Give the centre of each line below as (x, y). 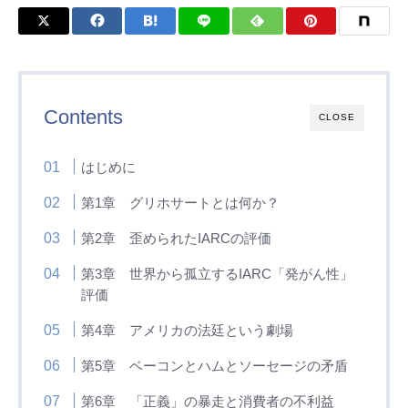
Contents (83, 117)
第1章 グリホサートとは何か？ (181, 203)
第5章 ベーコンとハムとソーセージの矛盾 (215, 366)
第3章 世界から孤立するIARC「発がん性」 (218, 274)
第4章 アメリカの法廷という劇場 (188, 330)
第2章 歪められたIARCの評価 (177, 238)
